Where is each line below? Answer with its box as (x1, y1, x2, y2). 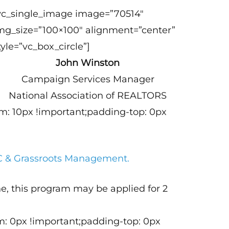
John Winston (56, 57, 120, 68)
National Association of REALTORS (9, 90, 167, 101)
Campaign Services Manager (21, 74, 154, 85)
